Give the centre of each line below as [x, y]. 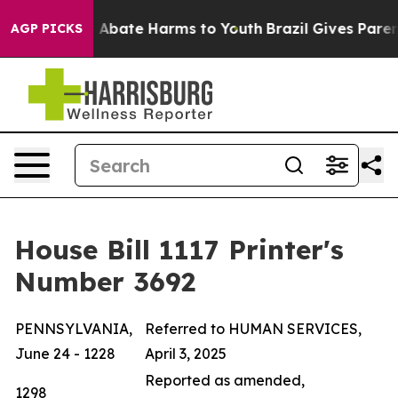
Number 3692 [105, 282]
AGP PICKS [47, 28]
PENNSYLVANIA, [74, 329]
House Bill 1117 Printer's [179, 250]
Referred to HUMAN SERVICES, [253, 329]
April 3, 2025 [186, 354]
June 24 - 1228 [65, 354]
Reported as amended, [225, 380]
